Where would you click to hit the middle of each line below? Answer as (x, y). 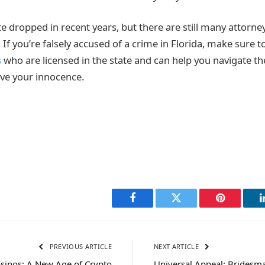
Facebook (152, 207)
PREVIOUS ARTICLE (80, 246)
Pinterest (238, 207)
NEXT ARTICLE (177, 246)
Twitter (191, 207)
